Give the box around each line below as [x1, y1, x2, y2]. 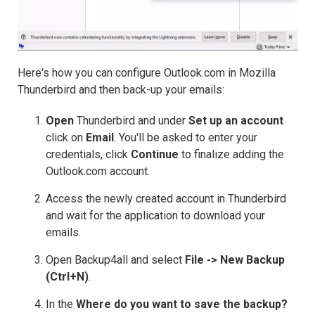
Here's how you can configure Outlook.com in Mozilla [18, 66, 276, 80]
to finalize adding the [179, 148, 284, 162]
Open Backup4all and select [46, 253, 185, 267]
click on [46, 131, 86, 145]
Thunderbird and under [74, 114, 188, 128]
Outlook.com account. [46, 165, 150, 179]
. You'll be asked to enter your [114, 131, 257, 145]
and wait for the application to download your [46, 209, 265, 223]
